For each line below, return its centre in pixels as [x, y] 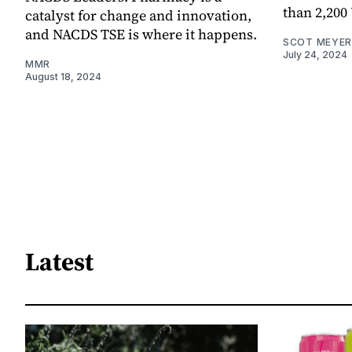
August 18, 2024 [63, 77]
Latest [59, 261]
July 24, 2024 [315, 55]
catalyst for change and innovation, [138, 16]
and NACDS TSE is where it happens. [141, 35]
